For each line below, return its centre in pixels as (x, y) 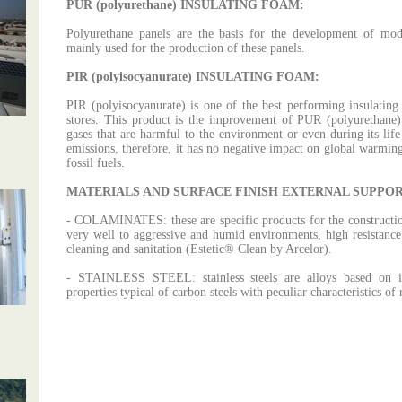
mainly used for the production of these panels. (186, 48)
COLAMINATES (119, 220)
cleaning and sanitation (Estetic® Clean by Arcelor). (199, 249)
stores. (83, 120)
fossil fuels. (96, 163)
